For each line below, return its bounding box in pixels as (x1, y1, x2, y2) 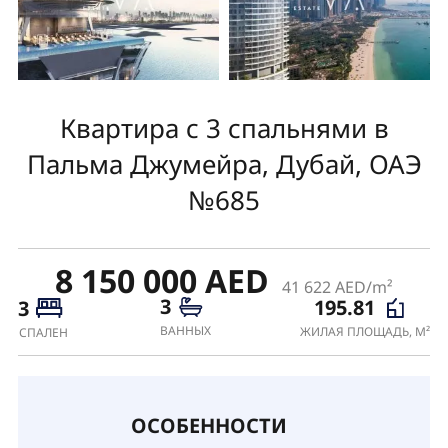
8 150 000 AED (55, 258, 277, 302)
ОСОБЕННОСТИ (131, 411, 287, 439)
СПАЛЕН (19, 323, 69, 341)
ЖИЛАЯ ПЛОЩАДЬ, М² (300, 322, 431, 340)
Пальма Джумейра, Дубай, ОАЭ (26, 145, 422, 182)
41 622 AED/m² (282, 275, 393, 298)
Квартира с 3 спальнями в (59, 109, 389, 146)
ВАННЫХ (159, 321, 211, 339)
